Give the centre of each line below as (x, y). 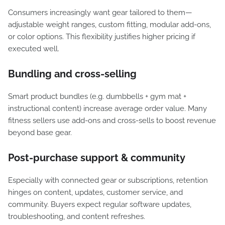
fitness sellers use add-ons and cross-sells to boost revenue (112, 121)
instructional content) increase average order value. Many (107, 108)
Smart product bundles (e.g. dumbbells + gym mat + (97, 96)
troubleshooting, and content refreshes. (77, 216)
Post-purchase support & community (97, 158)
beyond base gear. (40, 133)
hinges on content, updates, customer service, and (95, 192)
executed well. (34, 49)
